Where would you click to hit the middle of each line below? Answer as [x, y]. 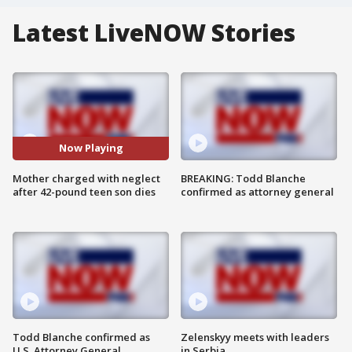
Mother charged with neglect [86, 178]
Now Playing [91, 148]
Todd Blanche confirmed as [81, 337]
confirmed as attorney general [257, 191]
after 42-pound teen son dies [84, 191]
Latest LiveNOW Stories [154, 33]
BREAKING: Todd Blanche [243, 178]
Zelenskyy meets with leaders [255, 337]
